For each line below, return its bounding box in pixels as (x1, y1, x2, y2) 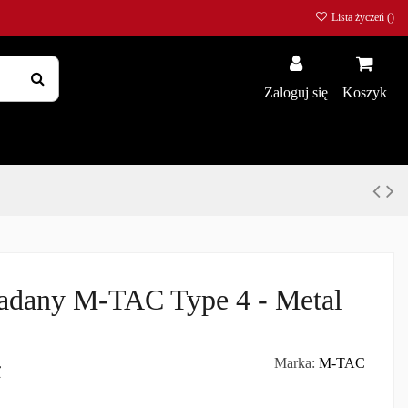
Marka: (273, 355, 315, 372)
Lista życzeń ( (329, 11, 391, 24)
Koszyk (342, 85, 387, 101)
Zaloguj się (264, 85, 328, 101)
